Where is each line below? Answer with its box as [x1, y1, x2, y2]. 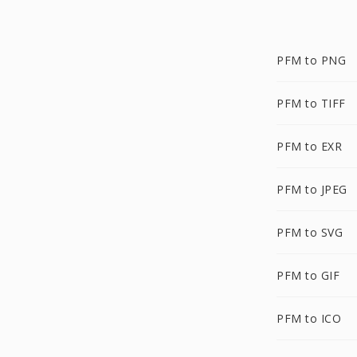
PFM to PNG [277, 53, 346, 68]
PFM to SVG [277, 225, 343, 240]
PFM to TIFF [277, 96, 346, 111]
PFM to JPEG [277, 182, 347, 197]
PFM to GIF [277, 268, 339, 283]
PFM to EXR [277, 139, 342, 154]
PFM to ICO [277, 311, 341, 326]
